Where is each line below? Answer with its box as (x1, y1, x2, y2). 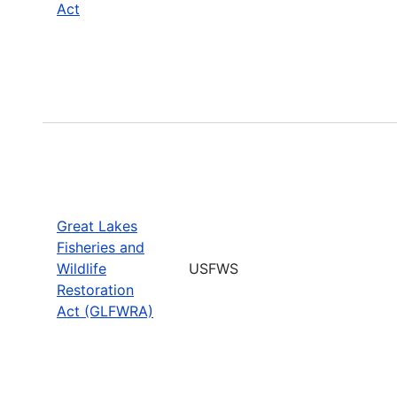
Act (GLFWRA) (57, 301, 153, 320)
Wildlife (57, 259, 106, 277)
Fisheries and (57, 237, 144, 256)
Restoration (57, 280, 134, 299)
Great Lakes (57, 216, 137, 235)
